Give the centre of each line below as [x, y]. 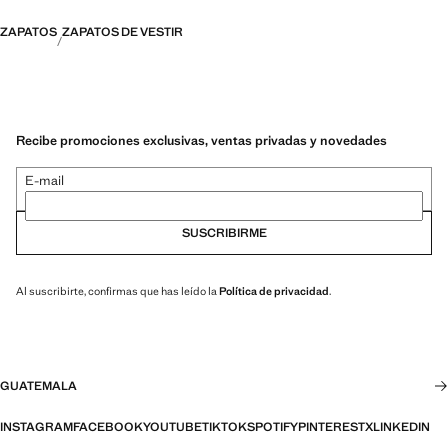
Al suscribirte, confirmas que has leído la [117, 290]
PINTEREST [331, 427]
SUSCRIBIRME [224, 232]
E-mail [44, 180]
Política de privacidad [274, 290]
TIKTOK [224, 427]
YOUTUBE [172, 427]
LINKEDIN [401, 427]
